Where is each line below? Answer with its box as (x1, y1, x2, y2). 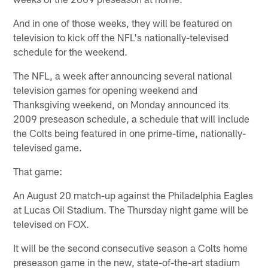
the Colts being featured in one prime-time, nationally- (13, 126, 246, 139)
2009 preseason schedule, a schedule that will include (13, 112, 250, 124)
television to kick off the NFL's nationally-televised (13, 31, 229, 43)
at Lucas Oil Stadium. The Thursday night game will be (13, 203, 249, 215)
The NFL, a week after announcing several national (13, 69, 233, 81)
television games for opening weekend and (13, 83, 198, 96)
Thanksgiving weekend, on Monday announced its (13, 98, 229, 110)
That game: (13, 165, 63, 177)
